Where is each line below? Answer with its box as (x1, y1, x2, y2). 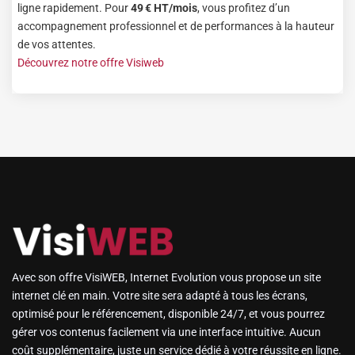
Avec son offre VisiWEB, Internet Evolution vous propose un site (12, 271, 321, 284)
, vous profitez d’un (197, 2, 290, 14)
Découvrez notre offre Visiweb (17, 56, 164, 69)
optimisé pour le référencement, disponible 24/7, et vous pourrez (12, 307, 325, 321)
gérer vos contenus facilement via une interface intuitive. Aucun (12, 326, 321, 339)
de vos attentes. (17, 38, 96, 51)
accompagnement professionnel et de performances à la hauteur (17, 20, 334, 32)
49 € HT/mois (131, 2, 197, 14)
